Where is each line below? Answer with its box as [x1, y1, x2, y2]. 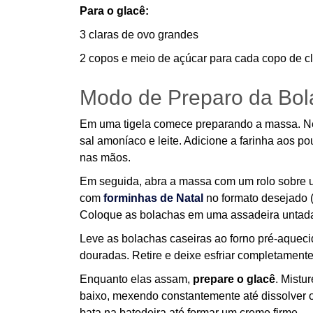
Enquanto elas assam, [80, 273, 193, 285]
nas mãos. [80, 152, 131, 163]
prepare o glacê [193, 273, 275, 285]
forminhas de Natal [103, 192, 203, 204]
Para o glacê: [80, 5, 149, 17]
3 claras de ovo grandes [80, 29, 198, 41]
